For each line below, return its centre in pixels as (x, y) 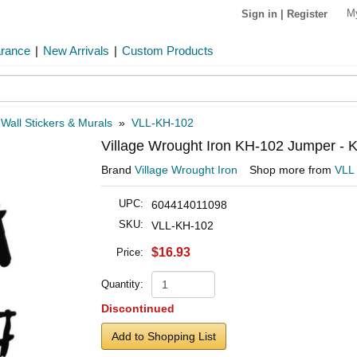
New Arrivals (76, 51)
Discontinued (138, 308)
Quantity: (122, 284)
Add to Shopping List (164, 336)
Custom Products (168, 51)
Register (307, 14)
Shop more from (292, 170)
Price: (130, 252)
